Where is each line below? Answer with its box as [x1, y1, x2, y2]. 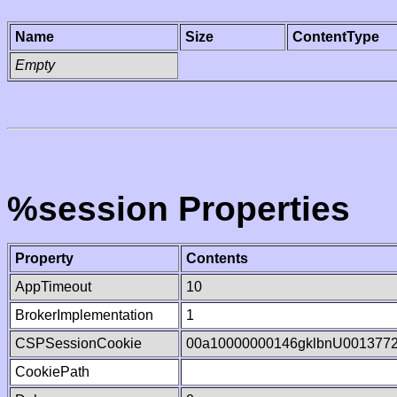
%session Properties [7, 190, 350, 228]
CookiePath [15, 364, 90, 379]
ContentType [292, 29, 379, 44]
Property [15, 251, 74, 266]
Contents [186, 251, 248, 266]
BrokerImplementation [15, 307, 153, 323]
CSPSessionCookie [15, 336, 142, 351]
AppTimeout [15, 279, 91, 294]
